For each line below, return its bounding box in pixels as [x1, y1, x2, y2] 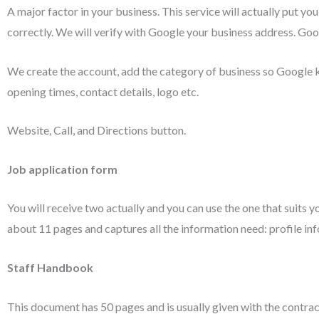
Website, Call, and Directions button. [7, 123, 186, 137]
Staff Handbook [7, 260, 93, 274]
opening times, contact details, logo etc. [7, 84, 199, 98]
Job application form [7, 162, 117, 176]
